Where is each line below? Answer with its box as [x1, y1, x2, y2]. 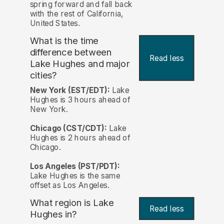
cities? [29, 69, 57, 81]
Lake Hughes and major [29, 58, 130, 70]
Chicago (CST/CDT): [29, 123, 107, 133]
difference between [29, 46, 112, 58]
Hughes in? [29, 208, 77, 220]
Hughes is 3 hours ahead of [29, 95, 130, 105]
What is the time [29, 35, 98, 47]
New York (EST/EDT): [29, 85, 110, 95]
